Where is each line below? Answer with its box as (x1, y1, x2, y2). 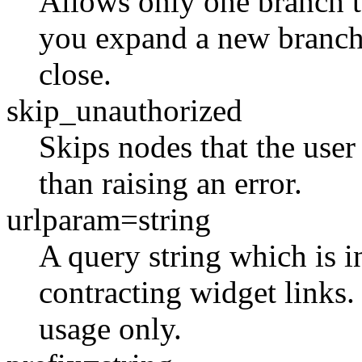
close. (39, 56, 112, 91)
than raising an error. (39, 165, 302, 200)
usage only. (39, 310, 182, 346)
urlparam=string (6, 201, 211, 237)
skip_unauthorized (6, 92, 242, 128)
